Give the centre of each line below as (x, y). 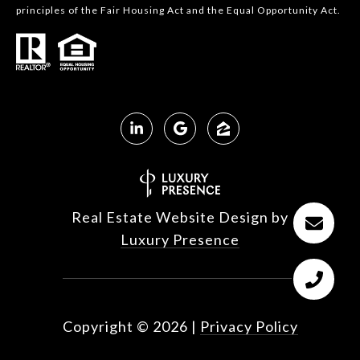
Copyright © (106, 327)
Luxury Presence (180, 240)
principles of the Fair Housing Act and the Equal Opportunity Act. (178, 10)
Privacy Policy (249, 327)
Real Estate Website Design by (180, 217)
